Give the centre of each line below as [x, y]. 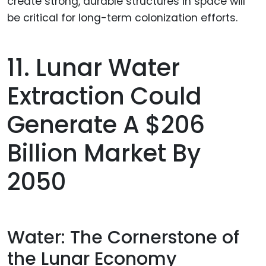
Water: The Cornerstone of [123, 238]
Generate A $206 [106, 124]
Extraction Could [104, 96]
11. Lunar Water [94, 67]
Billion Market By [104, 153]
